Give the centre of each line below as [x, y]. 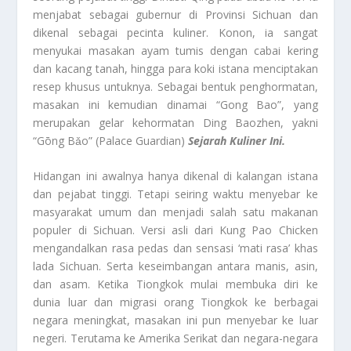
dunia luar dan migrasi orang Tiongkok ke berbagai [175, 302]
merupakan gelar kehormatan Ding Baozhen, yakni [175, 122]
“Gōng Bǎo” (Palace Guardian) [109, 140]
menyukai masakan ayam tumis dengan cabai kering [175, 50]
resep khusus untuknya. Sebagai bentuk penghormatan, [175, 86]
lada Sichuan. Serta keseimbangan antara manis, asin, [175, 266]
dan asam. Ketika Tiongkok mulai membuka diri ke [175, 284]
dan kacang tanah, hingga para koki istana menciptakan [175, 68]
